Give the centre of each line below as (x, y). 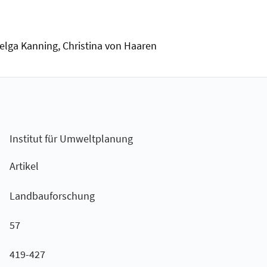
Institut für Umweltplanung (71, 139)
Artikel (24, 166)
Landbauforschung (52, 195)
